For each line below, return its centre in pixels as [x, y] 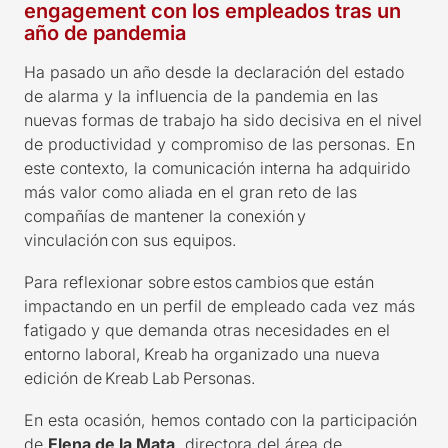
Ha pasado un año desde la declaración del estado [214, 71]
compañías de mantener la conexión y [165, 215]
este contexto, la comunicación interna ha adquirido [217, 167]
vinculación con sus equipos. [132, 239]
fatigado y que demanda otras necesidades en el [207, 329]
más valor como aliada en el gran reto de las [190, 191]
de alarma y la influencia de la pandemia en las [201, 95]
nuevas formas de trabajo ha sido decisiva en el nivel [223, 119]
